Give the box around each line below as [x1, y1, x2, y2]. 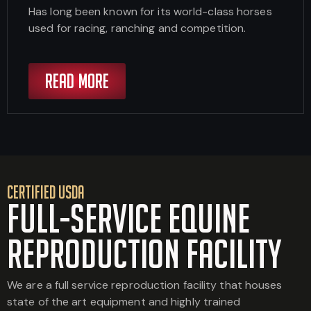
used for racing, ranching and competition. [28, 20, 246, 35]
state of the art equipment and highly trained [7, 294, 241, 309]
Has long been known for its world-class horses [28, 3, 272, 19]
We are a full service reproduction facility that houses [7, 277, 283, 292]
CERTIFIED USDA [7, 181, 84, 202]
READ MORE [45, 69, 109, 92]
